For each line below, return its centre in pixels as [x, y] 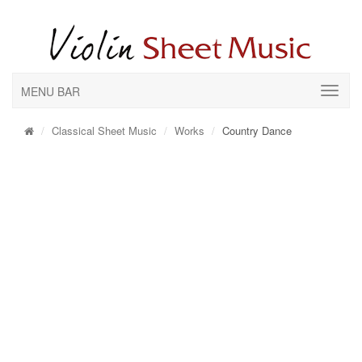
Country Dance [257, 130]
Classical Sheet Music [104, 130]
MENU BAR [51, 91]
